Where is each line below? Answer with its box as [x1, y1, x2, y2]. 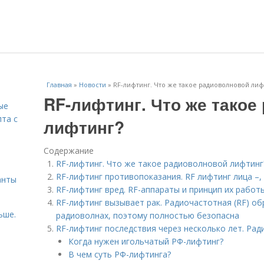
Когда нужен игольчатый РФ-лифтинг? [68, 236, 223, 247]
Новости [79, 80, 106, 89]
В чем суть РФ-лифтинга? [68, 249, 171, 260]
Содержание [44, 145, 94, 156]
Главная [47, 80, 72, 89]
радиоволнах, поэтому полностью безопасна [56, 210, 239, 221]
